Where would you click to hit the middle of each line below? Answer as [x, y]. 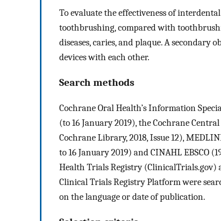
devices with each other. [104, 57]
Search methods [97, 83]
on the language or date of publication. [132, 197]
